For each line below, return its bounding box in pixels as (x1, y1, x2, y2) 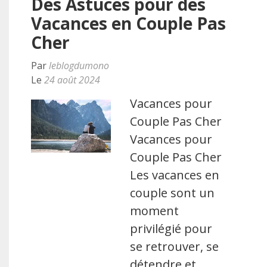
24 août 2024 (44, 73, 100, 86)
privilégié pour (130, 221, 213, 237)
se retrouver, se (130, 238, 219, 254)
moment (130, 203, 179, 219)
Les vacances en (130, 167, 220, 183)
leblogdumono (49, 59, 109, 72)
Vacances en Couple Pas (31, 12, 226, 35)
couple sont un (130, 185, 215, 201)
